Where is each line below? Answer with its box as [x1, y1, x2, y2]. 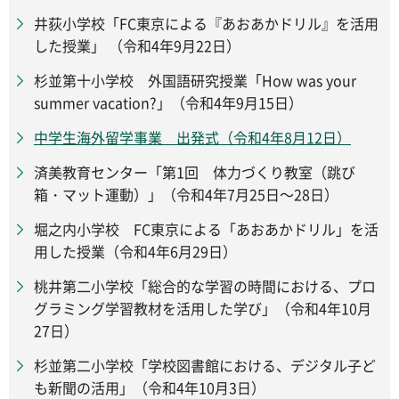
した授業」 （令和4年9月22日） [34, 34, 240, 56]
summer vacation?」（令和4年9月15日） [34, 91, 303, 113]
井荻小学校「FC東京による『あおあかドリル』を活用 [34, 12, 379, 34]
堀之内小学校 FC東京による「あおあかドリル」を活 [34, 217, 379, 240]
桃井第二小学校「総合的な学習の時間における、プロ [34, 274, 376, 297]
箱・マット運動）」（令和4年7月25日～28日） [34, 183, 338, 205]
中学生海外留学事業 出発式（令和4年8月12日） [34, 126, 351, 148]
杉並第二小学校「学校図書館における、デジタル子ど [34, 354, 376, 376]
